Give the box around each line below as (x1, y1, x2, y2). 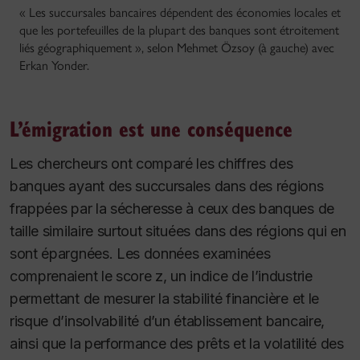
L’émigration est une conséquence (10, 113, 292, 144)
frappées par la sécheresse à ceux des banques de (10, 200, 334, 218)
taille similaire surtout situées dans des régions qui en (10, 223, 346, 240)
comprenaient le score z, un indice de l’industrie (10, 268, 313, 285)
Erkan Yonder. (19, 58, 89, 74)
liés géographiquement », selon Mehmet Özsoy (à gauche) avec (19, 40, 334, 56)
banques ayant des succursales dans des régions (10, 178, 324, 195)
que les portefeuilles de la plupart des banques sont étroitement (19, 22, 339, 39)
